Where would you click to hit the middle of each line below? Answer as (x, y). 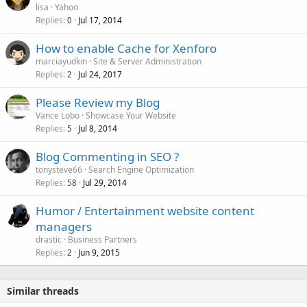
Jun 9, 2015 (99, 253)
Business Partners (102, 240)
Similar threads (43, 291)
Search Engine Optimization (141, 170)
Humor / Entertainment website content (145, 211)
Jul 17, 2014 (100, 21)
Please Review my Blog (98, 103)
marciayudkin (61, 62)
